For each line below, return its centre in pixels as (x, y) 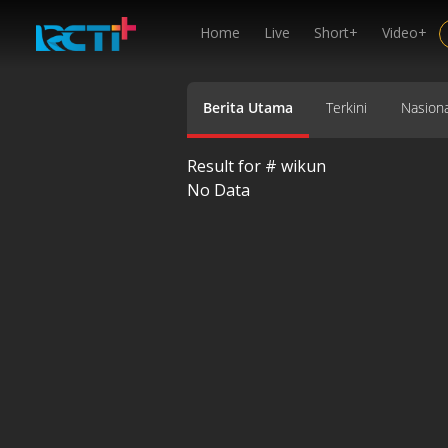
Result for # (234, 165)
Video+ (404, 32)
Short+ (336, 32)
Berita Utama (248, 107)
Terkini (347, 107)
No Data (218, 189)
